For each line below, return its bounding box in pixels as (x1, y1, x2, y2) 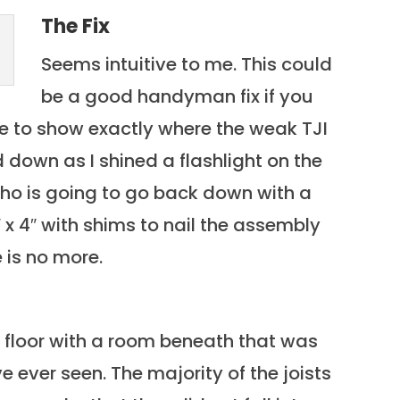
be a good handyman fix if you (41, 84, 314, 110)
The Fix (41, 12, 111, 41)
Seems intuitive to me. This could (41, 52, 333, 78)
